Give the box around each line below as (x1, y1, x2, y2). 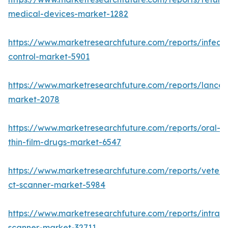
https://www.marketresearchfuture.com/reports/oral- (8, 123, 220, 133)
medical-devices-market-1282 (8, 9, 128, 19)
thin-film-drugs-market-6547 (8, 137, 121, 148)
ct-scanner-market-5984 (8, 180, 105, 190)
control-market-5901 (8, 51, 90, 62)
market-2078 (8, 94, 60, 105)
